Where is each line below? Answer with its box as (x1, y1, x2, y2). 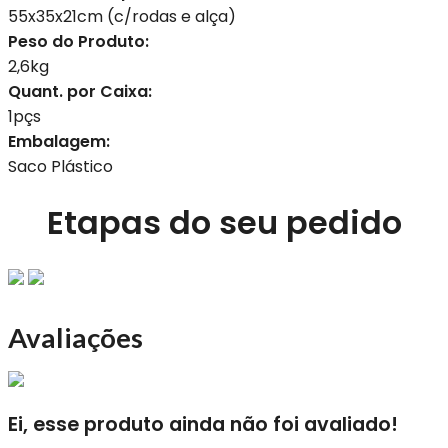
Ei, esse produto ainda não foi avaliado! (8, 410, 398, 438)
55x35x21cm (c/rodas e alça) (8, 4, 236, 28)
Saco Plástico (8, 154, 113, 178)
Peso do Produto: (8, 29, 149, 53)
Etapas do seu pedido (46, 199, 402, 245)
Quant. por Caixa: (8, 79, 152, 103)
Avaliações (8, 320, 143, 354)
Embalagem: (8, 129, 110, 153)
